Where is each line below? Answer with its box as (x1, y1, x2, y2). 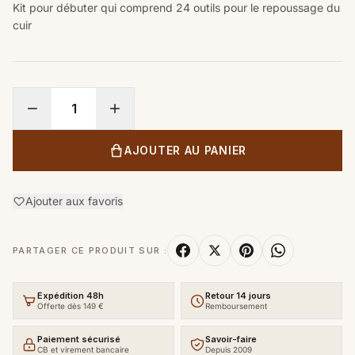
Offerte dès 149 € (37, 301, 104, 311)
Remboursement (205, 301, 267, 311)
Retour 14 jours (205, 290, 271, 302)
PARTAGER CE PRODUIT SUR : (13, 245, 167, 257)
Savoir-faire (205, 334, 257, 345)
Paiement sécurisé (37, 334, 120, 345)
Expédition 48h (37, 290, 104, 302)
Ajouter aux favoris (25, 194, 123, 208)
